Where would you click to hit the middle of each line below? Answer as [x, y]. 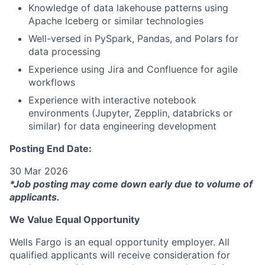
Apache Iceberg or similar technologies [116, 21]
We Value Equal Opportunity [75, 219]
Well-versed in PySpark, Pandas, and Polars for [133, 38]
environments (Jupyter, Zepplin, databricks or [130, 113]
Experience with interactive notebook [112, 100]
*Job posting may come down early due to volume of [131, 184]
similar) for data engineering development [122, 126]
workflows [52, 82]
